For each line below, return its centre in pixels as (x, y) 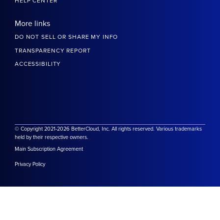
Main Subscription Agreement (49, 149)
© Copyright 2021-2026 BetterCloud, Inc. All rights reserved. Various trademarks (108, 129)
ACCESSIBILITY (38, 64)
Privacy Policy (30, 165)
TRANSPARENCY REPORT (53, 51)
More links (32, 24)
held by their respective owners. (52, 137)
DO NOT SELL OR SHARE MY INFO (67, 37)
